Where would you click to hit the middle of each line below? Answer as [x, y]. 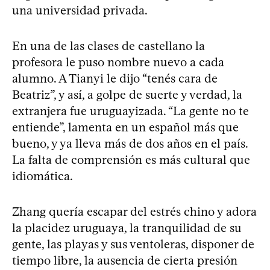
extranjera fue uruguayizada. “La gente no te [130, 111]
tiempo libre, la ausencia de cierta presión [125, 260]
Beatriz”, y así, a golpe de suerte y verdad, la [127, 95]
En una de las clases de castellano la [108, 46]
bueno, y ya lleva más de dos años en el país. [130, 143]
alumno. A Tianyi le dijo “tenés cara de [115, 78]
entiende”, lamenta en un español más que [125, 127]
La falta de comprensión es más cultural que [131, 160]
